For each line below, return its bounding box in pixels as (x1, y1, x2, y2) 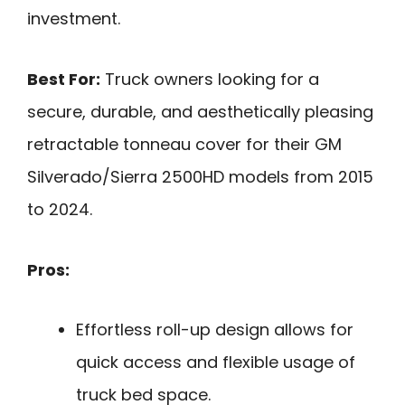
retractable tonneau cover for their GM (27, 132, 342, 155)
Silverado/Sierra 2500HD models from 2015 (27, 165, 373, 188)
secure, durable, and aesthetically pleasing (27, 99, 373, 123)
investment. (27, 7, 120, 31)
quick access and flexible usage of (76, 351, 355, 374)
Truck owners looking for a (100, 67, 319, 90)
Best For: (27, 67, 100, 90)
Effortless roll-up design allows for (76, 318, 353, 342)
